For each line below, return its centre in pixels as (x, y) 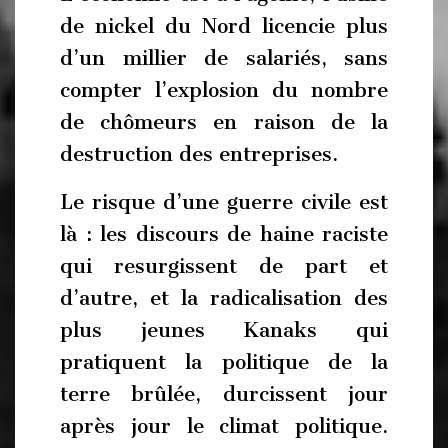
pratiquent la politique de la (224, 361)
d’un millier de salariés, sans (224, 58)
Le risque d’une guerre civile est (224, 201)
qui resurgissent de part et (224, 265)
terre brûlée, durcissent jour (224, 393)
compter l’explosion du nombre (224, 90)
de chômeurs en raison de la (224, 122)
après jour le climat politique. (224, 425)
